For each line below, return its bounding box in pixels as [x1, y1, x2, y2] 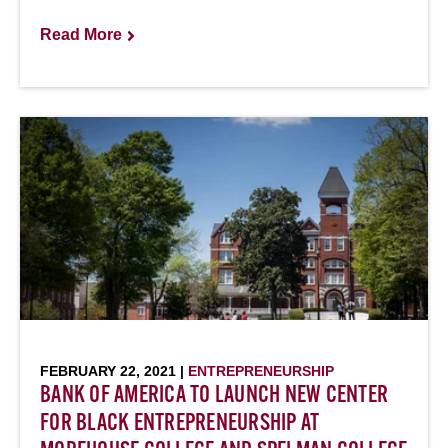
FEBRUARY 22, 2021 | [40, 363, 188, 379]
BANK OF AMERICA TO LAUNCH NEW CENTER [40, 384, 388, 408]
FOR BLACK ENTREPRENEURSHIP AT [40, 412, 320, 436]
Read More [40, 26, 122, 43]
